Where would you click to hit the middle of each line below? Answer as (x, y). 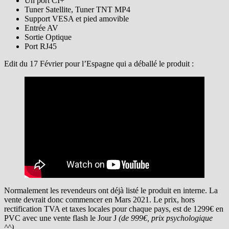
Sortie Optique (48, 37)
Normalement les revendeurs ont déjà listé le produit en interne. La (111, 190)
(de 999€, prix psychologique (165, 218)
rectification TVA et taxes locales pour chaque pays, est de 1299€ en (114, 209)
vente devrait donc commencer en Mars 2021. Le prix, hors (99, 199)
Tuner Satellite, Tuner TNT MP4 (77, 9)
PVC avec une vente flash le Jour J (60, 218)
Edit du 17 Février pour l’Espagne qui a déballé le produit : (99, 63)
